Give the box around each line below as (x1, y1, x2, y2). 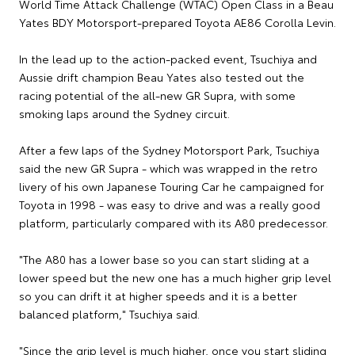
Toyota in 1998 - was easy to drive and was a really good (19, 197, 320, 213)
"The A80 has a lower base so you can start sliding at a (19, 251, 309, 268)
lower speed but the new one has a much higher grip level (19, 269, 331, 286)
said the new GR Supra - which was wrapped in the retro (19, 160, 318, 177)
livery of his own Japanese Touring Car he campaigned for (19, 178, 324, 195)
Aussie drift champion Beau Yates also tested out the (19, 69, 304, 86)
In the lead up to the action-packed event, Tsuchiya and (19, 51, 317, 67)
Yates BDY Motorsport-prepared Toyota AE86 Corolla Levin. (19, 14, 336, 31)
